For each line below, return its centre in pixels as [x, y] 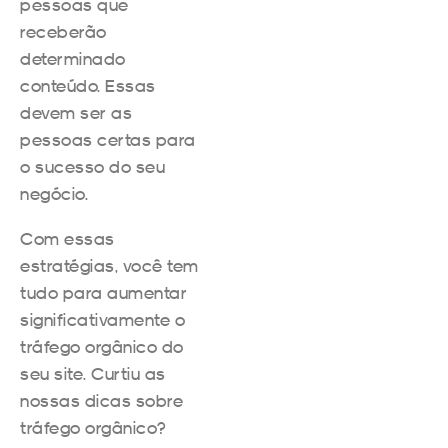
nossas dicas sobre [101, 400]
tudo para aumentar [103, 292]
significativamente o [102, 319]
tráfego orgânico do [102, 346]
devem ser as [76, 112]
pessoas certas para [108, 139]
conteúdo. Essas [88, 85]
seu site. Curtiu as [93, 373]
